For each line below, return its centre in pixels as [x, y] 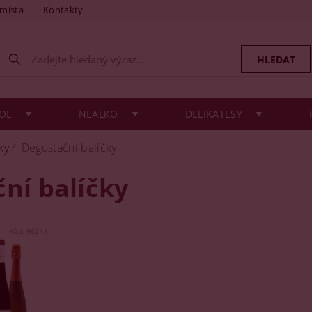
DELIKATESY [213, 114]
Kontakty [63, 10]
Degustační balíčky [69, 148]
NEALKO [98, 114]
